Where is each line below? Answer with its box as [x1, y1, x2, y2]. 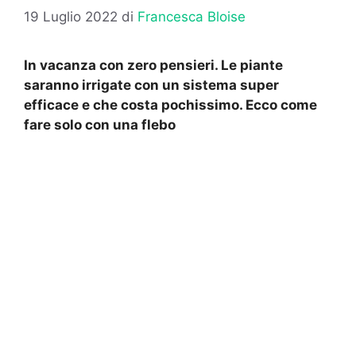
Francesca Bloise [137, 9, 246, 25]
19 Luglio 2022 [24, 9, 118, 25]
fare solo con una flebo [24, 117, 176, 133]
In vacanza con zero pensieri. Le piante [24, 57, 283, 74]
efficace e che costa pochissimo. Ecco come [24, 97, 317, 114]
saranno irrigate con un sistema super [24, 77, 279, 94]
